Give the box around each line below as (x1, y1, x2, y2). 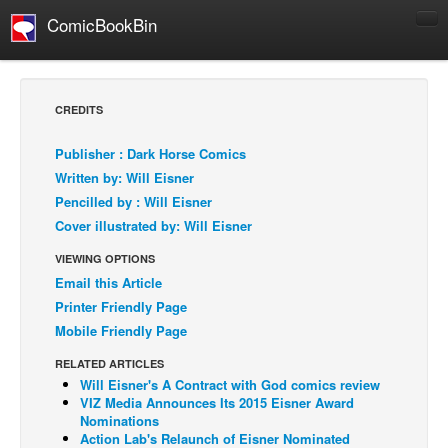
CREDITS (55, 102, 103, 117)
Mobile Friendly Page (55, 321, 187, 340)
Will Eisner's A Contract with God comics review (80, 375, 380, 394)
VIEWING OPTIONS (55, 251, 155, 266)
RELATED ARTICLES (55, 356, 164, 371)
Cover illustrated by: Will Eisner (55, 216, 252, 235)
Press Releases (35, 276, 129, 295)
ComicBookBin (37, 12, 157, 38)
